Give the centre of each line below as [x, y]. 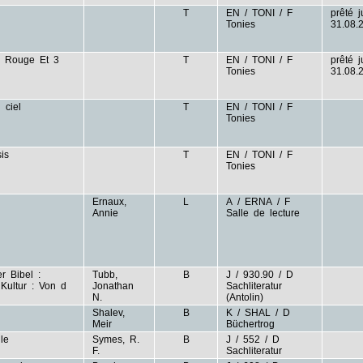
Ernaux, [111, 202]
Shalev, [110, 313]
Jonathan [115, 286]
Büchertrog [251, 324]
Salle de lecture [263, 213]
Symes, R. [117, 340]
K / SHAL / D [260, 313]
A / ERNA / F [260, 202]
